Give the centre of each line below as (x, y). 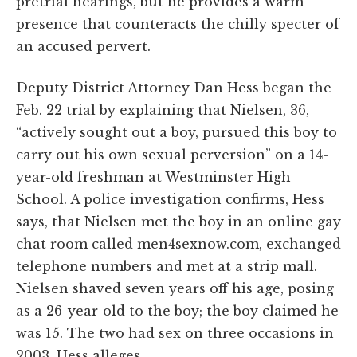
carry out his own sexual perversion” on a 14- (172, 154)
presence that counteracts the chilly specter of (178, 24)
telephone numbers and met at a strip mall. (167, 266)
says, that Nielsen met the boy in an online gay (178, 221)
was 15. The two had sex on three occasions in (175, 333)
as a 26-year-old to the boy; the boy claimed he (177, 310)
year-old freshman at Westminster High (153, 177)
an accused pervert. (83, 46)
